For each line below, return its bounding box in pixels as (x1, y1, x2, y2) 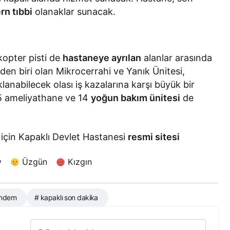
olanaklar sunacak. (32, 6, 116, 17)
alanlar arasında (141, 52, 213, 63)
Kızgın (68, 156, 92, 167)
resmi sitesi (128, 131, 180, 142)
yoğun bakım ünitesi (91, 92, 181, 103)
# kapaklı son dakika (34, 193, 98, 202)
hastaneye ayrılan (63, 52, 142, 63)
